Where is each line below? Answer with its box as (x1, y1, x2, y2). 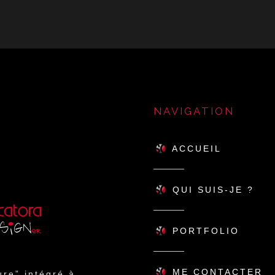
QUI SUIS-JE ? (168, 184, 254, 195)
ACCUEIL (168, 143, 222, 153)
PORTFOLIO (168, 225, 239, 236)
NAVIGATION (153, 105, 234, 117)
